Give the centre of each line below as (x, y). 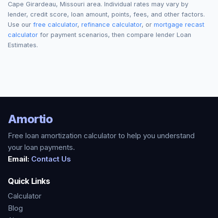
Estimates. (23, 45)
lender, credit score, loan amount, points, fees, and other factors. (106, 14)
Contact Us (51, 159)
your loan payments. (41, 147)
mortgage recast (179, 25)
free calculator (55, 25)
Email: (18, 159)
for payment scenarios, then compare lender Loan (115, 35)
